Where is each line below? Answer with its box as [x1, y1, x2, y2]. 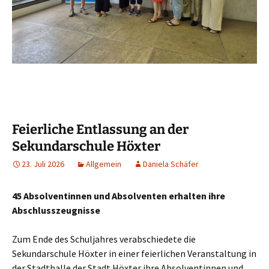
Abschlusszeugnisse [12, 204, 100, 216]
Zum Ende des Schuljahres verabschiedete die [12, 232, 196, 245]
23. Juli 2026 [22, 158, 64, 169]
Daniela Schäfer [143, 158, 199, 169]
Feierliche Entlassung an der [12, 121, 189, 138]
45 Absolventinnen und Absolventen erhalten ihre [12, 189, 225, 202]
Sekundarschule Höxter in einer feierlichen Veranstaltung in [12, 247, 256, 259]
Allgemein [86, 158, 121, 169]
